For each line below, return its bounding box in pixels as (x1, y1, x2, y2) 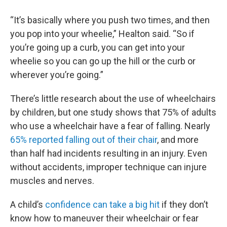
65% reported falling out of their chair (10, 134, 157, 145)
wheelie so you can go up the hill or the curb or (10, 55, 196, 66)
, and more (157, 134, 199, 145)
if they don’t (160, 199, 208, 210)
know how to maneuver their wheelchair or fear (10, 212, 199, 223)
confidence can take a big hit (45, 199, 160, 210)
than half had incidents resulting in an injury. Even (10, 147, 207, 159)
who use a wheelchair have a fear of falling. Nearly (10, 120, 210, 131)
